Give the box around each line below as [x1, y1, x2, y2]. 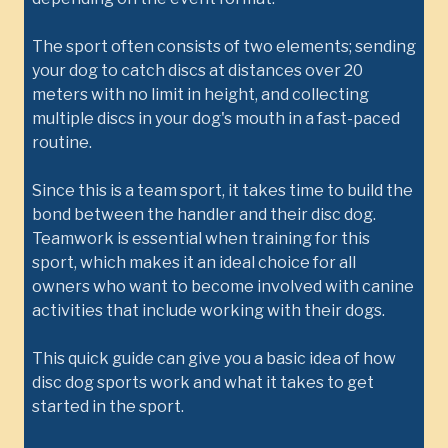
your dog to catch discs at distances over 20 [32, 61, 363, 80]
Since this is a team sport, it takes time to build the [32, 181, 413, 200]
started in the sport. [32, 397, 184, 416]
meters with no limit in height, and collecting [32, 85, 369, 104]
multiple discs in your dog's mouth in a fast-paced [32, 109, 400, 128]
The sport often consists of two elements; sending [32, 37, 416, 56]
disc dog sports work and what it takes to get [32, 373, 374, 392]
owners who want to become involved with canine [32, 277, 414, 296]
